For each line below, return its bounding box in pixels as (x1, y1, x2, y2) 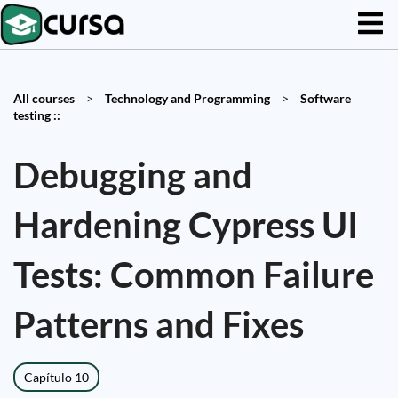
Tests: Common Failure (13, 253, 374, 296)
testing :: (13, 107, 60, 123)
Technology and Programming (105, 91, 270, 106)
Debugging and (13, 154, 252, 196)
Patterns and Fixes (13, 303, 304, 346)
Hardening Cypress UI (13, 203, 359, 246)
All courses (13, 91, 75, 106)
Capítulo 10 (24, 370, 89, 385)
